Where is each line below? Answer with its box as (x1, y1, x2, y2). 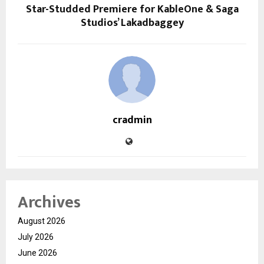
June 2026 (18, 248, 57, 258)
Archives (18, 189, 81, 217)
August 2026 (18, 216, 65, 226)
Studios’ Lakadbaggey (80, 14, 184, 32)
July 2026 (18, 232, 54, 242)
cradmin (112, 111, 152, 130)
